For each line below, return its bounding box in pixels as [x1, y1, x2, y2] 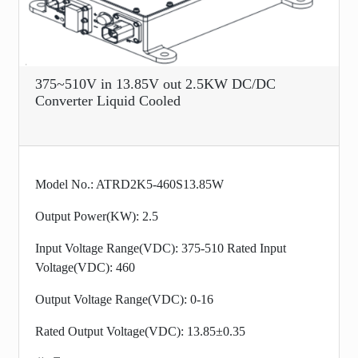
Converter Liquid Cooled [35, 92, 181, 109]
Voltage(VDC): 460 [35, 260, 135, 274]
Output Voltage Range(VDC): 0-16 [35, 292, 213, 306]
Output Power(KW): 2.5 [35, 209, 158, 223]
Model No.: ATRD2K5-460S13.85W [35, 177, 224, 191]
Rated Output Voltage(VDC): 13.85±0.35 [35, 324, 245, 338]
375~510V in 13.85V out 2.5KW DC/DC [35, 75, 276, 92]
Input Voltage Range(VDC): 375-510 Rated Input [35, 241, 286, 255]
